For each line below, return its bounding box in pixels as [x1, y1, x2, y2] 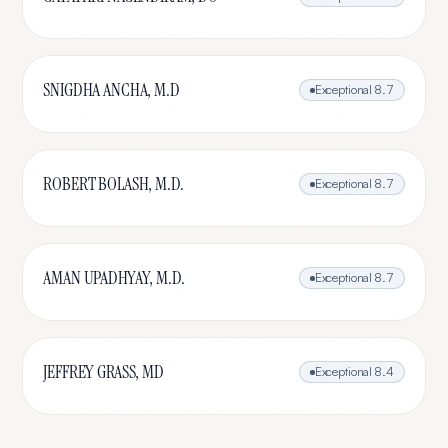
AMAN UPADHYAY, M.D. [43, 266, 185, 290]
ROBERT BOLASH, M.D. [43, 172, 184, 196]
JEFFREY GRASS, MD [43, 360, 164, 384]
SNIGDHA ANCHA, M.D [43, 78, 180, 102]
